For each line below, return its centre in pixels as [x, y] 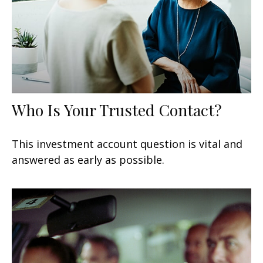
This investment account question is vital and [127, 144]
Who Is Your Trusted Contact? [117, 109]
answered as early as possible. [88, 159]
